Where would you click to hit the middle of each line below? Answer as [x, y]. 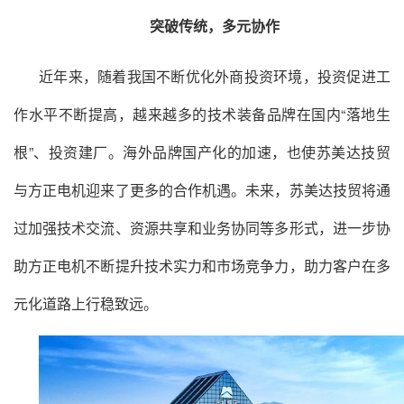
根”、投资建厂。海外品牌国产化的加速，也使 [165, 151]
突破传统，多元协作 [215, 25]
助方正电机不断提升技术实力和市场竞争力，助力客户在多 [202, 265]
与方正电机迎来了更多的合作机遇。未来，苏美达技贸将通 [202, 189]
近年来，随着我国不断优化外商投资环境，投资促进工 [215, 76]
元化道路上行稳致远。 [86, 303]
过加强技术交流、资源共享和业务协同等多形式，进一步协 [202, 227]
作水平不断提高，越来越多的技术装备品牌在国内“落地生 [202, 114]
